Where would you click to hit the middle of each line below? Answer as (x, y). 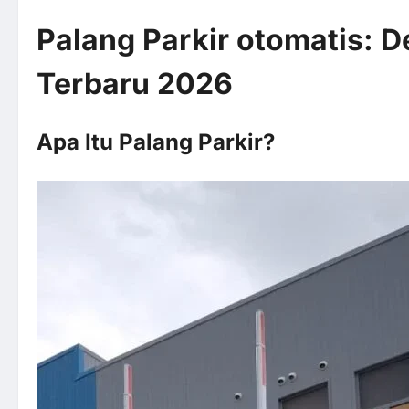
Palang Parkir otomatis (200, 40)
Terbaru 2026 (135, 84)
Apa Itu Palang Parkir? (156, 142)
